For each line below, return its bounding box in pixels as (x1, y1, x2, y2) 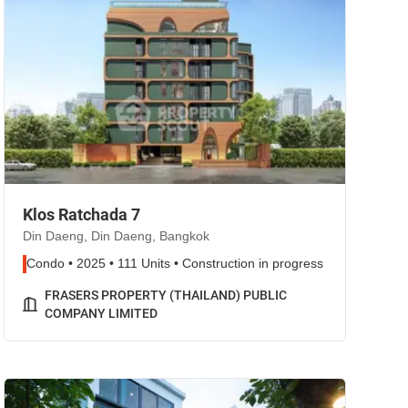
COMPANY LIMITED (45, 306, 158, 321)
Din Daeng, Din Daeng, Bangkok (23, 229, 209, 244)
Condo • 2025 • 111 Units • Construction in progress (26, 256, 323, 271)
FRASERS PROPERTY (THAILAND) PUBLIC (45, 288, 287, 302)
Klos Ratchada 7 (23, 205, 140, 224)
